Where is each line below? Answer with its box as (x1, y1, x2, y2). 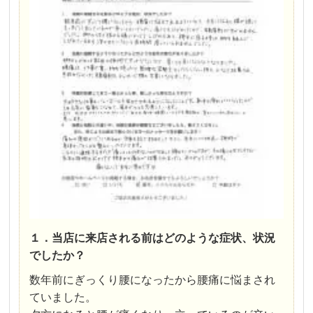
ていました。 (29, 291, 97, 303)
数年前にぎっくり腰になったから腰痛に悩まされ (29, 273, 276, 286)
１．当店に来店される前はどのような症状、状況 (29, 231, 276, 244)
